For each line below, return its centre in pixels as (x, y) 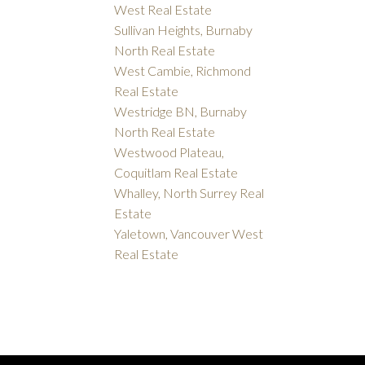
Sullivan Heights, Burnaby (184, 30)
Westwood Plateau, (169, 152)
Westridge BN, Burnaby (181, 112)
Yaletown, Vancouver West (189, 234)
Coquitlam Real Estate (176, 173)
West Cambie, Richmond (183, 71)
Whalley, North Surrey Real (189, 193)
